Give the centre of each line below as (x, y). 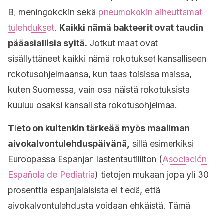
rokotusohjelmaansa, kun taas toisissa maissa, (100, 74)
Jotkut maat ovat (123, 43)
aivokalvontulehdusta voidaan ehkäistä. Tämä (99, 206)
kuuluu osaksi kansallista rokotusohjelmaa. (93, 105)
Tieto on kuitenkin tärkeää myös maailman (99, 128)
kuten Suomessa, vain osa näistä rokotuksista (99, 89)
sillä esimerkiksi (162, 144)
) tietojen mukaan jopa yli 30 (152, 175)
